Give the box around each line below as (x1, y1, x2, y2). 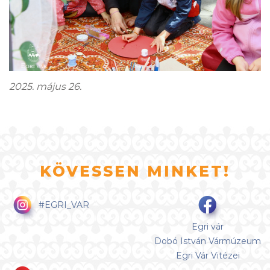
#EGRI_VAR (36, 199, 89, 210)
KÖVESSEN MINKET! (40, 162, 230, 180)
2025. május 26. (9, 80, 81, 92)
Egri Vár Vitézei (175, 250, 240, 261)
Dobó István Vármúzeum (154, 235, 261, 246)
